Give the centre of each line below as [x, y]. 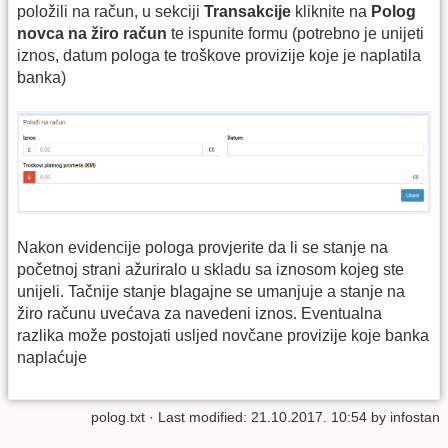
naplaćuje [52, 357]
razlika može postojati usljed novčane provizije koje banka [223, 335]
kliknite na [331, 11]
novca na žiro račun [92, 33]
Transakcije [247, 11]
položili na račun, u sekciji [110, 11]
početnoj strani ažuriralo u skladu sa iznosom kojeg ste [210, 269]
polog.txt [118, 417]
